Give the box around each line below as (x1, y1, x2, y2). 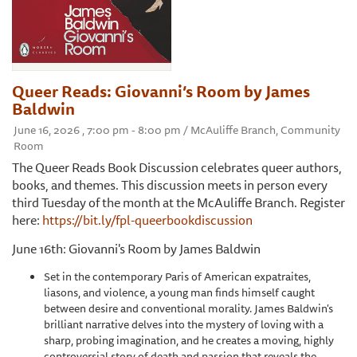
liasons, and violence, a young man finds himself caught (44, 283, 315, 301)
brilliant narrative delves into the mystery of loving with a (44, 315, 324, 333)
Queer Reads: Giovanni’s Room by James (12, 78, 310, 104)
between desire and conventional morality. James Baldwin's (44, 299, 333, 317)
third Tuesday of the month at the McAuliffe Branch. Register (12, 191, 345, 213)
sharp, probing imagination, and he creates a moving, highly (44, 331, 334, 349)
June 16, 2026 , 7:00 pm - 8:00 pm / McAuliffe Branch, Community (14, 120, 340, 139)
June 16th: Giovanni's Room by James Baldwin (12, 237, 261, 259)
